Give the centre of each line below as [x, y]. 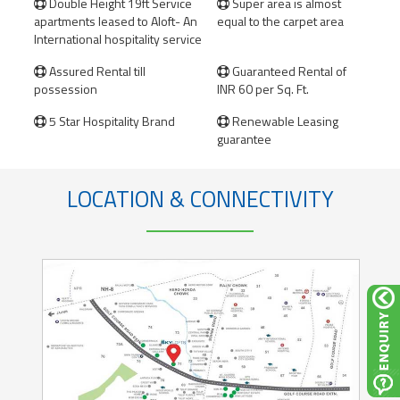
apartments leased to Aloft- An [116, 21]
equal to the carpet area [280, 21]
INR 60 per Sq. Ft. [263, 89]
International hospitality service [118, 39]
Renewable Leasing [284, 121]
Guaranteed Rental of [288, 71]
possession [66, 89]
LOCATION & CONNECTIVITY [200, 199]
